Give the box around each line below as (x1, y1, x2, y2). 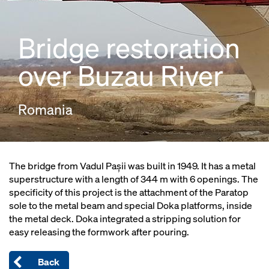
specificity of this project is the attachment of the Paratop (9, 186, 249, 199)
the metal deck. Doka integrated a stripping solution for (9, 213, 241, 225)
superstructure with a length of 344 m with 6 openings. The (9, 173, 258, 186)
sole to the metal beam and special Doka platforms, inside (9, 199, 252, 212)
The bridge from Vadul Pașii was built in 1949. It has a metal (9, 160, 256, 172)
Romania (18, 100, 73, 119)
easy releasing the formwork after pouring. (9, 226, 189, 238)
